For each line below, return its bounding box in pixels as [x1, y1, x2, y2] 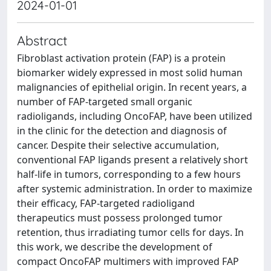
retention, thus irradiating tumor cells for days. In [17, 226, 244, 239]
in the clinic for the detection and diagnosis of [17, 124, 227, 137]
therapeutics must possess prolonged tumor [17, 211, 223, 224]
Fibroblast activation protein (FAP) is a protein [17, 51, 226, 65]
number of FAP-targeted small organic [17, 95, 192, 108]
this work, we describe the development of [17, 240, 212, 253]
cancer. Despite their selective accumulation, [17, 139, 219, 152]
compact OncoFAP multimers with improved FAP [17, 255, 239, 268]
